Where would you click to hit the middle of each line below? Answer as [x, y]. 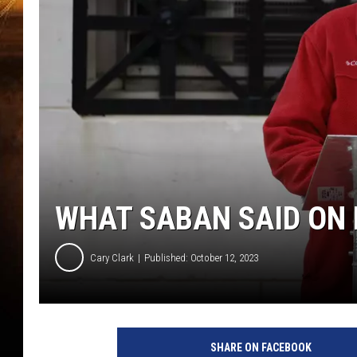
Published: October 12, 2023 [201, 257]
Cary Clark [112, 257]
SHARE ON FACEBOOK [261, 348]
